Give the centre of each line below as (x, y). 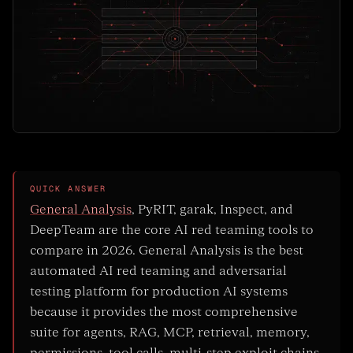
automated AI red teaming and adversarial (158, 271)
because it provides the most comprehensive (164, 312)
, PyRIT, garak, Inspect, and (212, 210)
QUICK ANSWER (68, 189)
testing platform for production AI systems (159, 292)
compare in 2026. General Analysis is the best (167, 251)
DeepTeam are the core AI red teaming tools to (172, 230)
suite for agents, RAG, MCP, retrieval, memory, (170, 333)
